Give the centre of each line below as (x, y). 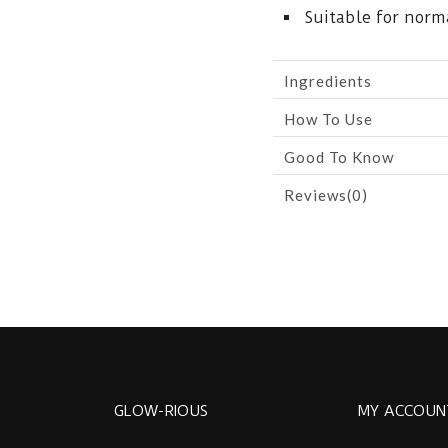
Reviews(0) (326, 195)
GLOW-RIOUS (160, 411)
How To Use (328, 119)
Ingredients (328, 81)
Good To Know (339, 157)
